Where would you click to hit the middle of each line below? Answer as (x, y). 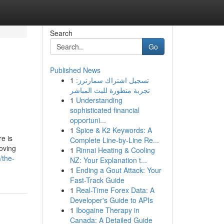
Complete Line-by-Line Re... (114, 140)
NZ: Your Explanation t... (108, 160)
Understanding (99, 100)
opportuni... (88, 120)
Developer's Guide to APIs (111, 200)
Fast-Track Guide (97, 180)
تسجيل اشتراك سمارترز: (112, 80)
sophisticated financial (104, 110)
